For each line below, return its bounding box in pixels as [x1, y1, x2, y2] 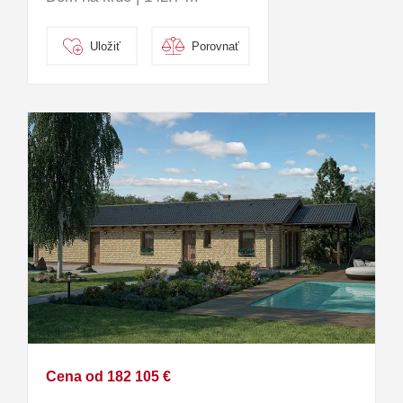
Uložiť [90, 39, 121, 53]
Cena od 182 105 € [46, 369, 171, 385]
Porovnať [192, 39, 239, 53]
